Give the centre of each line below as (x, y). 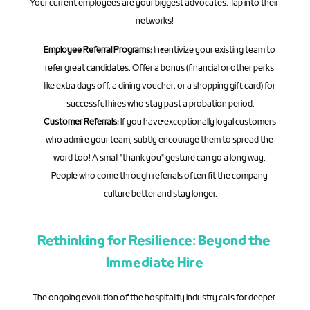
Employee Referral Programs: (98, 50)
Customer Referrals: (81, 122)
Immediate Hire (155, 264)
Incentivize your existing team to (214, 50)
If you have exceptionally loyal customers (197, 122)
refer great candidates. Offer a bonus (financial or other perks (160, 68)
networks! (155, 21)
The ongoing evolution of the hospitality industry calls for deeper (154, 298)
